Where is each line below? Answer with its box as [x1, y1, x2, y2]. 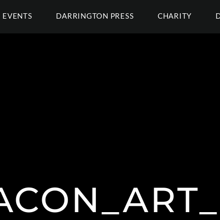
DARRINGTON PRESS [56, 11, 134, 20]
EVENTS [2, 11, 32, 20]
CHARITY [157, 11, 192, 20]
